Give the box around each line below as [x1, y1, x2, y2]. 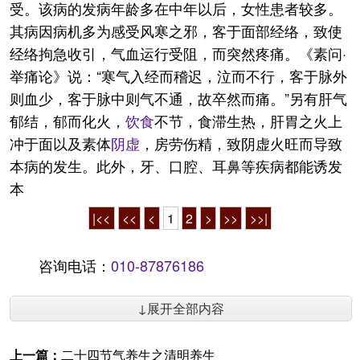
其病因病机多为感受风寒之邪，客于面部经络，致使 [10, 20, 342, 41]
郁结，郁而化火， [10, 110, 125, 131]
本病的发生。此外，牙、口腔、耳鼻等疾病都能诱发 [10, 155, 342, 176]
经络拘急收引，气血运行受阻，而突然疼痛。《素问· [10, 43, 346, 63]
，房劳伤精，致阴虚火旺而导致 [140, 133, 342, 153]
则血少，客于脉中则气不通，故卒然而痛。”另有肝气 [10, 88, 347, 108]
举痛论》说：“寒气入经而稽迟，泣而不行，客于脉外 [10, 65, 347, 86]
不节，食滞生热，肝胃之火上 [154, 110, 342, 131]
